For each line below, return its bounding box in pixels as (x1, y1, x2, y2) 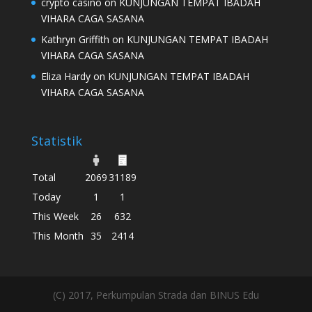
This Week (31, 209, 79, 223)
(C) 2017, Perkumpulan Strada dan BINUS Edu (52, 288, 259, 302)
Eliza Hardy (40, 70, 91, 84)
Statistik (31, 132, 82, 149)
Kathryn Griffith (40, 33, 109, 47)
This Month (31, 228, 84, 242)
